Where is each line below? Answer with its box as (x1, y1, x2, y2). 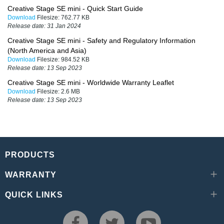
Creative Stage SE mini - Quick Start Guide (7, 4, 143, 12)
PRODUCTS (5, 150, 55, 159)
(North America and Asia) (7, 46, 86, 54)
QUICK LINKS (5, 190, 63, 199)
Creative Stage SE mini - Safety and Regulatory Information (7, 36, 195, 44)
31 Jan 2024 (47, 22, 81, 29)
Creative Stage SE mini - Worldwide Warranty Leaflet (7, 78, 174, 86)
